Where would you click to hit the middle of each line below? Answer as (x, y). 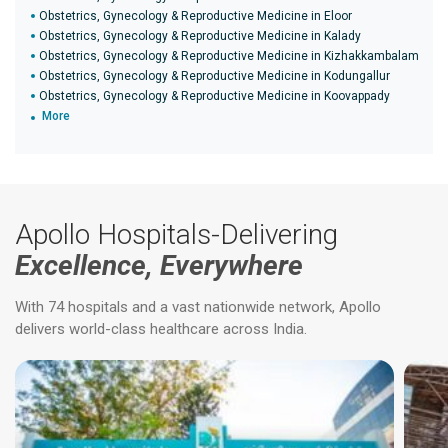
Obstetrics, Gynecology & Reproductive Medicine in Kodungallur (214, 76)
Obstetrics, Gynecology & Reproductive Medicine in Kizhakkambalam (229, 56)
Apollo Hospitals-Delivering (176, 234)
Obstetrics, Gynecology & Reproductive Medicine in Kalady (200, 36)
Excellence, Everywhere (159, 265)
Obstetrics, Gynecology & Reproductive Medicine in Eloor (195, 16)
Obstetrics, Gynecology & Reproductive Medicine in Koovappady (214, 96)
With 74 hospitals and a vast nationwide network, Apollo (198, 307)
